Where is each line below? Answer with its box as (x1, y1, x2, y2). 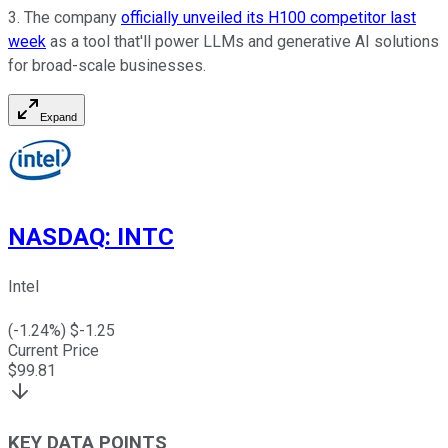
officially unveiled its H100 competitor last (121, 8, 416, 28)
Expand (40, 111, 77, 124)
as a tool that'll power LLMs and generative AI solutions (46, 32, 439, 52)
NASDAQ (8, 223, 105, 252)
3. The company (8, 8, 121, 28)
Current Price (8, 341, 99, 361)
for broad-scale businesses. (8, 56, 206, 76)
